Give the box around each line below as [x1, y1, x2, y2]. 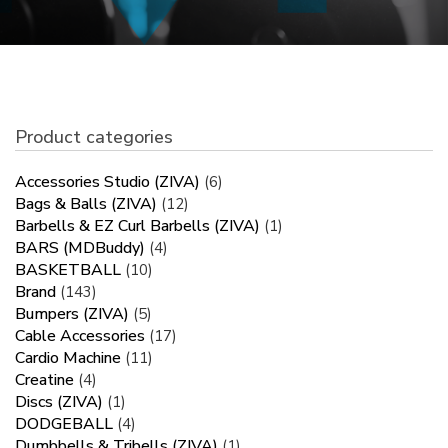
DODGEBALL [15, 413, 113, 436]
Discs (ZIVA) [15, 391, 103, 414]
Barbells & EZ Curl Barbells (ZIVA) [15, 215, 260, 238]
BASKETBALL [15, 259, 121, 282]
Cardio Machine [15, 347, 121, 370]
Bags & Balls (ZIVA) [15, 193, 157, 216]
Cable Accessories [15, 325, 145, 348]
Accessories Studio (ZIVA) [15, 171, 200, 194]
